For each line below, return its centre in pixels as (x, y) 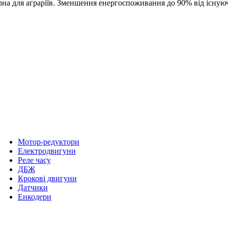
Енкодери (34, 196)
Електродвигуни (47, 151)
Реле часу (34, 160)
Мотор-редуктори (48, 141)
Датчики (33, 187)
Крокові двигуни (47, 178)
